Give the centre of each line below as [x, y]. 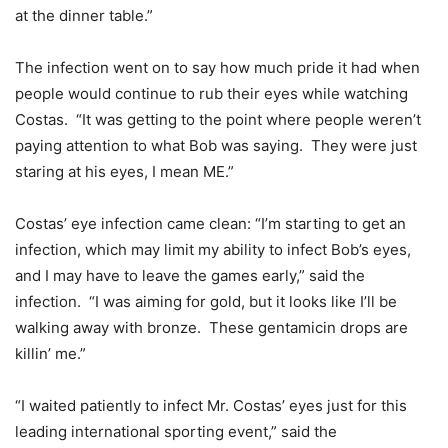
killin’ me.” [50, 353]
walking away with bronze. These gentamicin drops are [211, 327]
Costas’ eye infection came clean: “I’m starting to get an [210, 223]
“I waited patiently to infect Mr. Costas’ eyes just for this [211, 405]
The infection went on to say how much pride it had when [217, 67]
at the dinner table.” [84, 15]
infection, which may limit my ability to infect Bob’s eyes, [213, 249]
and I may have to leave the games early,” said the [190, 275]
